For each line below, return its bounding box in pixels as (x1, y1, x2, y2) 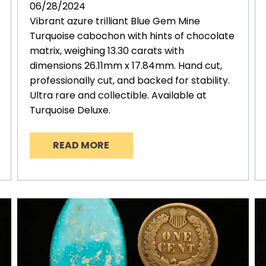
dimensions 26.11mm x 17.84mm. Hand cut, (29, 59, 222, 73)
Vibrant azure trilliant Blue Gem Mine (29, 14, 200, 28)
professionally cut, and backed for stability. (29, 74, 230, 88)
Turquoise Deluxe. (29, 103, 110, 118)
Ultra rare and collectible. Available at (29, 88, 207, 103)
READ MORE (53, 138, 110, 153)
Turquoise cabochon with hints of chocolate (29, 29, 235, 43)
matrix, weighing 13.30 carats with (29, 44, 184, 58)
